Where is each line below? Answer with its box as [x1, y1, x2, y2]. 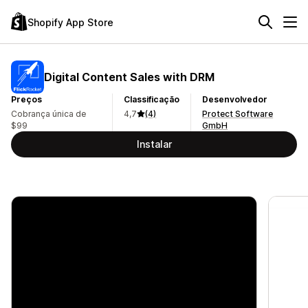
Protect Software [202, 109, 274, 119]
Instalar [136, 138, 172, 150]
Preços [11, 94, 42, 104]
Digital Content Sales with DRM [44, 69, 214, 84]
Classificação [124, 94, 180, 104]
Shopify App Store [27, 16, 113, 28]
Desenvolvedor [202, 94, 268, 104]
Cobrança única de [11, 109, 86, 119]
